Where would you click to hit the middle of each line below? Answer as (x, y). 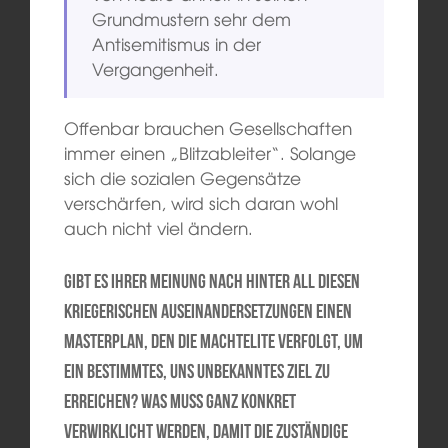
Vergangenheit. (156, 69)
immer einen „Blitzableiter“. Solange (209, 153)
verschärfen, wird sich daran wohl (200, 203)
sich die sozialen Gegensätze (182, 178)
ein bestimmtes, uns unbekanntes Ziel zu (196, 370)
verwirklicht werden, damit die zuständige (205, 430)
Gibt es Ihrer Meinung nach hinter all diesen (211, 280)
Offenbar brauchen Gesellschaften (207, 128)
